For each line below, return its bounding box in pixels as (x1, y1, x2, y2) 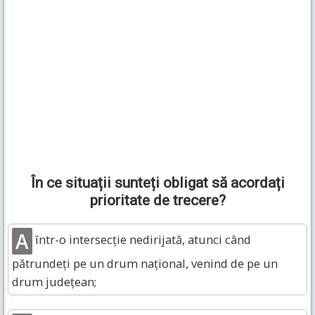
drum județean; (12, 274, 96, 290)
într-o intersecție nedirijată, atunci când (32, 231, 251, 248)
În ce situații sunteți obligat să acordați (30, 174, 285, 191)
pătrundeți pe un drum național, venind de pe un (12, 255, 278, 271)
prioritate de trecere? (89, 192, 226, 209)
